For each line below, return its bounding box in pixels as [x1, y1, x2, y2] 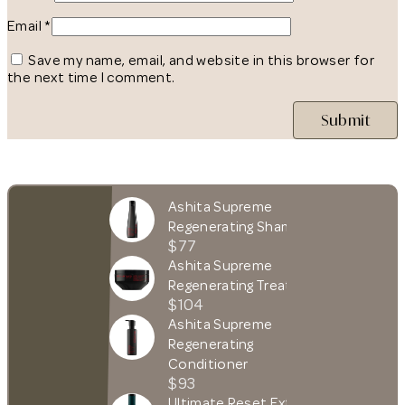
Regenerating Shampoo [168, 217, 321, 236]
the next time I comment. [7, 68, 175, 87]
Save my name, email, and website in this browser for [28, 51, 375, 70]
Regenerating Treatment [168, 276, 327, 295]
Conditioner [168, 354, 249, 373]
